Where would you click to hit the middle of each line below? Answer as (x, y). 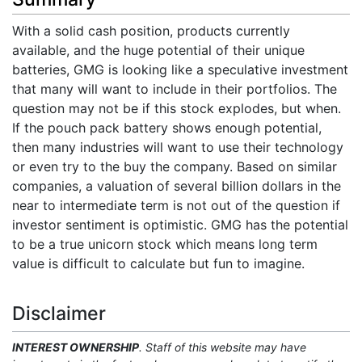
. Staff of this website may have (223, 347)
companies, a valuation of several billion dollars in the (177, 185)
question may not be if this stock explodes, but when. (177, 108)
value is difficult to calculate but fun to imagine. (158, 263)
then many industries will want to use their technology (178, 147)
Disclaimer (59, 313)
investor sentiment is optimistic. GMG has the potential (180, 224)
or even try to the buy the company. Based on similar (175, 166)
